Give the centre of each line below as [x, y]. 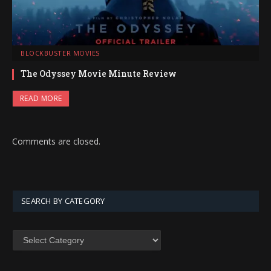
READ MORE [41, 99]
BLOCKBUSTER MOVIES [60, 53]
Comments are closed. [56, 142]
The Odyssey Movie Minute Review [99, 74]
